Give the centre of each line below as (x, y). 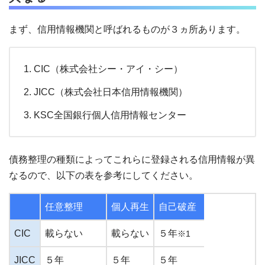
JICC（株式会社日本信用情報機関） (111, 92)
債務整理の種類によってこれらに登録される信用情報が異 (132, 159)
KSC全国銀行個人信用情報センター (110, 115)
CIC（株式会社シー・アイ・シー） (108, 69)
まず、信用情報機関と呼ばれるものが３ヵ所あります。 (127, 29)
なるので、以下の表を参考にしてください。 (104, 175)
